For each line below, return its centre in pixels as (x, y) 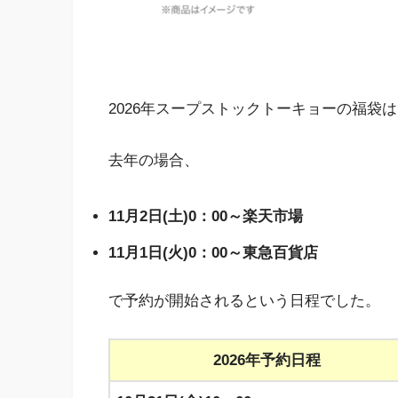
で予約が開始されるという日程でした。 (244, 301)
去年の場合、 (154, 161)
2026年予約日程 (267, 360)
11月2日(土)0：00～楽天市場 (206, 217)
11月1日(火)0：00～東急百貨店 (213, 253)
